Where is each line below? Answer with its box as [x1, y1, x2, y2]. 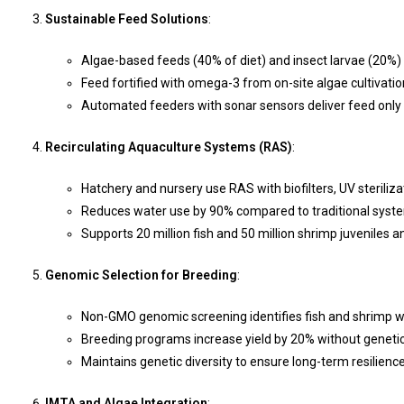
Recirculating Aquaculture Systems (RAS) [45, 139, 292, 154]
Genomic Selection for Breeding [45, 267, 237, 282]
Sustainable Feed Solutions [45, 11, 208, 26]
